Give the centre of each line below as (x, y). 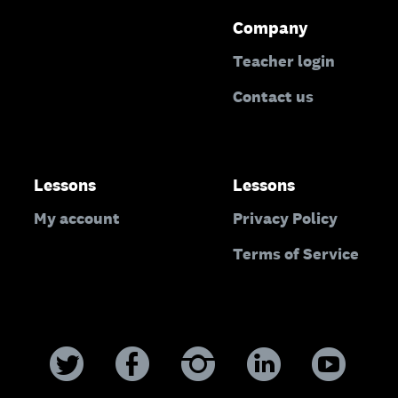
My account (77, 218)
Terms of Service (296, 253)
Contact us (274, 96)
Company (271, 28)
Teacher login (284, 60)
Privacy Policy (286, 218)
